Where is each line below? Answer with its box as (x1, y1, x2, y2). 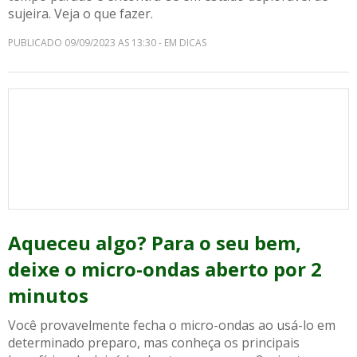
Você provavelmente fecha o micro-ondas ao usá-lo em (8, 316, 335, 334)
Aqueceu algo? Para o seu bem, (8, 229, 301, 256)
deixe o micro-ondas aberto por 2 (8, 256, 322, 282)
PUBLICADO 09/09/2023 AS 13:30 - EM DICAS (8, 36, 206, 49)
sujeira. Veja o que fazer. (8, 5, 153, 22)
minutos (8, 282, 88, 308)
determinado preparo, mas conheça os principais (8, 334, 300, 351)
